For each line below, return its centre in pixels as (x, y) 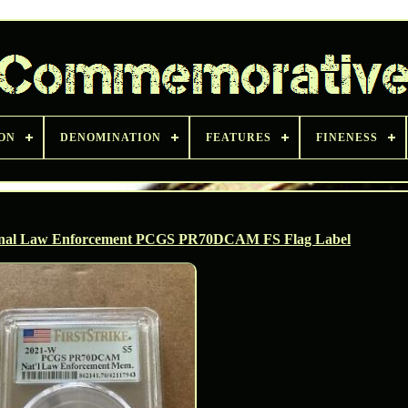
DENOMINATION (110, 138)
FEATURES (238, 138)
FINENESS (347, 138)
